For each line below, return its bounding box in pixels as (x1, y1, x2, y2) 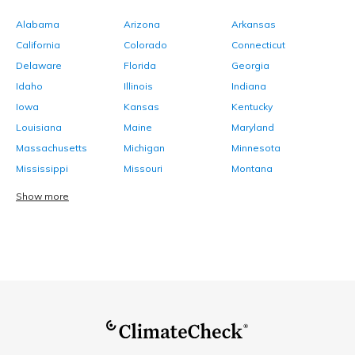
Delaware (16, 59, 62, 72)
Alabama (16, 18, 59, 31)
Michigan (124, 142, 165, 155)
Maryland (231, 121, 274, 134)
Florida (124, 59, 156, 72)
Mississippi (16, 162, 68, 175)
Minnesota (231, 142, 281, 155)
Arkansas (231, 18, 276, 31)
